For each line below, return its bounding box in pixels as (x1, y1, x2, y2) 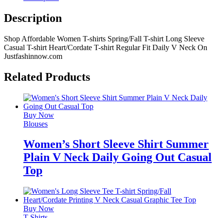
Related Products (4, 70, 90, 83)
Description (4, 11, 62, 24)
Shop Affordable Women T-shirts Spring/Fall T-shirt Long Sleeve (4, 34, 204, 43)
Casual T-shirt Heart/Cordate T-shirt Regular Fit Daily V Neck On (4, 43, 207, 52)
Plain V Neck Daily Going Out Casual (23, 151, 212, 164)
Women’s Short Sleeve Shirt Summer (23, 138, 209, 151)
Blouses (23, 119, 48, 128)
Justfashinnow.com (4, 52, 62, 60)
